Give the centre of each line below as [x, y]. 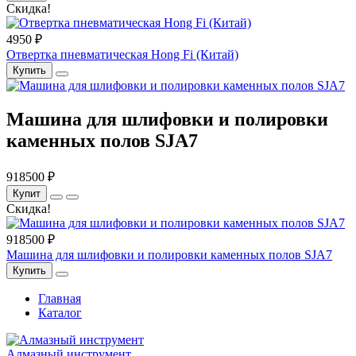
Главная [60, 299]
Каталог [60, 313]
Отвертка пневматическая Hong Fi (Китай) [122, 55]
